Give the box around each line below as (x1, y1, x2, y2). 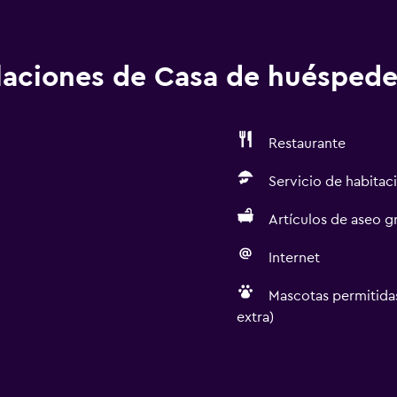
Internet (268, 251, 320, 265)
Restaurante (268, 136, 346, 151)
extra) (236, 310, 274, 324)
